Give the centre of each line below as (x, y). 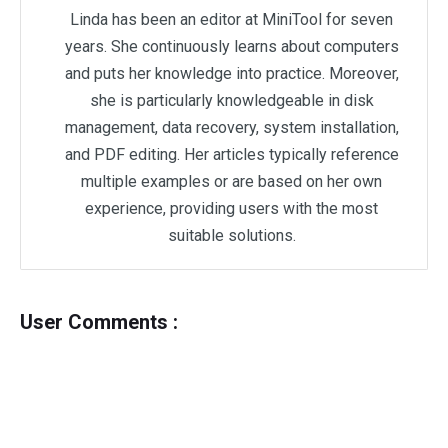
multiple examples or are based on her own (231, 181)
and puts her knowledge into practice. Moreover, (231, 73)
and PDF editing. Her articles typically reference (231, 154)
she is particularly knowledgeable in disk (231, 100)
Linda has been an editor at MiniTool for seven (231, 19)
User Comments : (99, 321)
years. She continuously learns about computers (231, 46)
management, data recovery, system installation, (231, 127)
